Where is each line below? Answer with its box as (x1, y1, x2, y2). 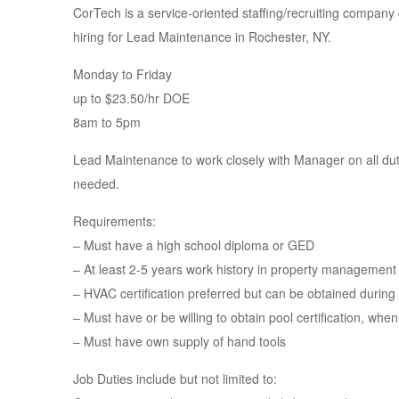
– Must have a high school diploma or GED (73, 236, 314, 254)
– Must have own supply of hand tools (73, 332, 286, 350)
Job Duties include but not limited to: (73, 370, 277, 387)
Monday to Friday (73, 65, 172, 83)
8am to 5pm (73, 113, 141, 131)
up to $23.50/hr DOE (73, 89, 190, 107)
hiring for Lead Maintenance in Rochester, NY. (73, 28, 331, 45)
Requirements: (73, 212, 156, 230)
